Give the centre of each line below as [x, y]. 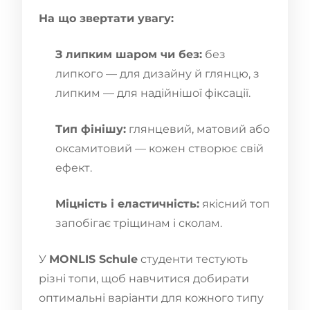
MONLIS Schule [93, 259]
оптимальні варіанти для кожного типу [151, 298]
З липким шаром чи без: [129, 54]
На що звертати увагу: [106, 18]
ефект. [74, 167]
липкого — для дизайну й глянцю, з [157, 73]
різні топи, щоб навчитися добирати [144, 278]
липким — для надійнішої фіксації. [153, 93]
